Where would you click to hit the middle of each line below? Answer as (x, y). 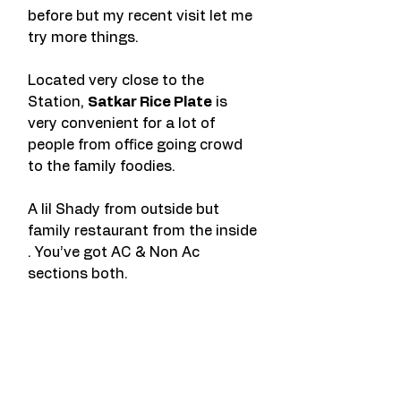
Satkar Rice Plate (150, 102)
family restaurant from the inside (144, 231)
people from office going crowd (137, 145)
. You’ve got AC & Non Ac (115, 252)
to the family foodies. (102, 166)
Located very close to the (118, 81)
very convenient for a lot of (123, 124)
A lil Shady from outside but (125, 209)
